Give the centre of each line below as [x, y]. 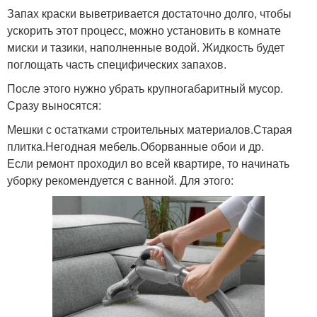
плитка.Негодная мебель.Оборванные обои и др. [136, 146]
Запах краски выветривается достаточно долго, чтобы [149, 13]
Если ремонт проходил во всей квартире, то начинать [148, 163]
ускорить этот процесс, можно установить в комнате [144, 30]
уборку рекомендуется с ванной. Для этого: [120, 180]
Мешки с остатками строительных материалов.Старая [150, 129]
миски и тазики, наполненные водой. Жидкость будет [146, 47]
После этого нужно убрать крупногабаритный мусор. [145, 88]
